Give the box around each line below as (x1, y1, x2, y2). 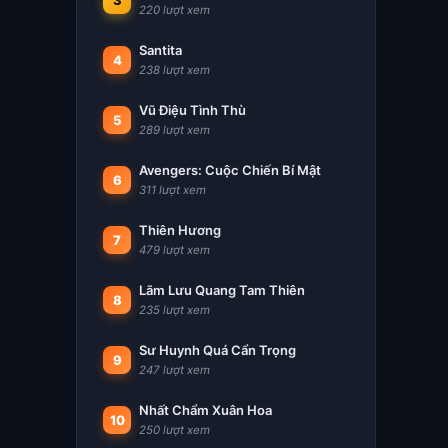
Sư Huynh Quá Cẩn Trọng (139, 342, 296, 358)
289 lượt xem (139, 123, 210, 137)
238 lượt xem (139, 63, 210, 77)
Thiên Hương (139, 222, 221, 238)
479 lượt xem (139, 243, 210, 257)
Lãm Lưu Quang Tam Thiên (139, 282, 305, 298)
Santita (139, 42, 182, 58)
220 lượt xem (139, 3, 210, 17)
